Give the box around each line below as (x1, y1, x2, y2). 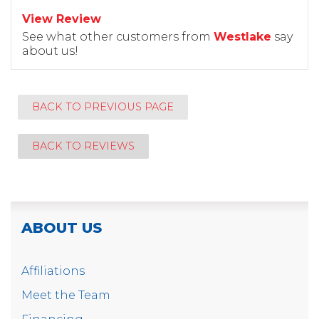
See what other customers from (22, 29, 214, 43)
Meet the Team (21, 288, 110, 302)
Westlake (214, 29, 271, 43)
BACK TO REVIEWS (32, 139, 135, 152)
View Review (22, 11, 101, 26)
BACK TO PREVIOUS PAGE (32, 100, 174, 113)
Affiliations (21, 263, 85, 278)
